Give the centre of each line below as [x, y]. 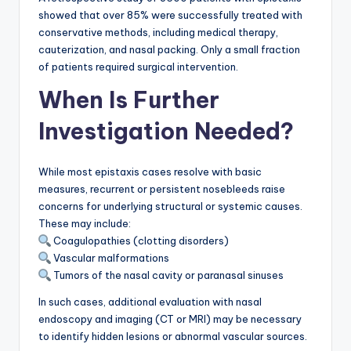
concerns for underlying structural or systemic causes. [170, 206]
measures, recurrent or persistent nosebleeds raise [162, 188]
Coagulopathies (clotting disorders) [140, 240]
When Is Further [129, 100]
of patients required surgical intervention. [138, 66]
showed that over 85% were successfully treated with [170, 14]
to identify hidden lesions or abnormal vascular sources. [173, 336]
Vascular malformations [110, 257]
